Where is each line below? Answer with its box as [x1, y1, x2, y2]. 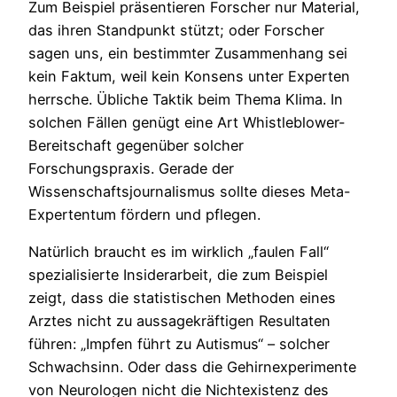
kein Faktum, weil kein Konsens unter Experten [28, 67, 350, 86]
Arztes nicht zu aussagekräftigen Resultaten [28, 312, 331, 331]
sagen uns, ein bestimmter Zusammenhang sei [28, 44, 347, 63]
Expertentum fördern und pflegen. [28, 206, 261, 224]
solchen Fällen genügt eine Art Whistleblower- [28, 113, 346, 132]
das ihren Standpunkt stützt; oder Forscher [28, 21, 324, 40]
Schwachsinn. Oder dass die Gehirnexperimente [28, 358, 356, 377]
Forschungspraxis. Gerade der [28, 160, 234, 178]
